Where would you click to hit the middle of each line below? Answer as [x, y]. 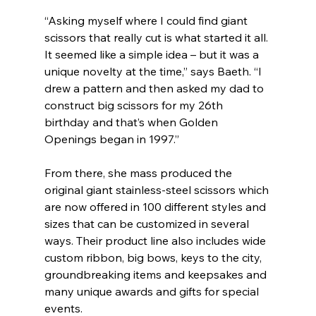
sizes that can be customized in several [148, 224]
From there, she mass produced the [139, 173]
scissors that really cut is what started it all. [157, 38]
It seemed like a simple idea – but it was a [153, 55]
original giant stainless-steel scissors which [158, 190]
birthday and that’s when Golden [132, 122]
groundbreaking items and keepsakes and [157, 275]
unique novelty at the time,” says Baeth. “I [154, 72]
